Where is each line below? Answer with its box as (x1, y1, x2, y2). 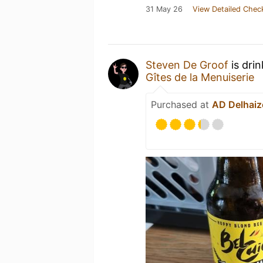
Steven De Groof (146, 59, 228, 71)
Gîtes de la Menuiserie (146, 71, 254, 83)
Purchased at (151, 99, 212, 110)
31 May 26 (146, 5, 183, 14)
